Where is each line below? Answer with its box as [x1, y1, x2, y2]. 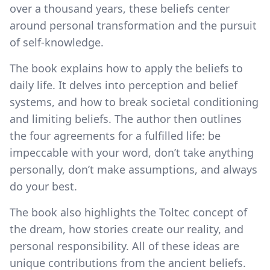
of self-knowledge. [10, 34, 104, 49]
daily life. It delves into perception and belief [10, 77, 237, 92]
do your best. [10, 178, 77, 193]
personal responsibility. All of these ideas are [10, 238, 239, 253]
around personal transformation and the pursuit [10, 17, 257, 33]
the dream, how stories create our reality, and [10, 221, 243, 236]
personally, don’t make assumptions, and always [10, 162, 257, 177]
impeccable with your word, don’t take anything [10, 145, 254, 160]
